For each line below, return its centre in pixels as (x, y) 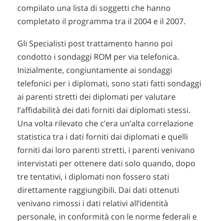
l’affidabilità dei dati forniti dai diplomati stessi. (104, 110)
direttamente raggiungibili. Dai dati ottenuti (98, 190)
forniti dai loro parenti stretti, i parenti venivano (106, 150)
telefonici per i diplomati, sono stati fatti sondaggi (109, 83)
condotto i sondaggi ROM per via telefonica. (98, 56)
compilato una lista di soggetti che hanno (94, 8)
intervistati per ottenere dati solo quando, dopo (106, 163)
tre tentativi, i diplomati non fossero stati (93, 176)
